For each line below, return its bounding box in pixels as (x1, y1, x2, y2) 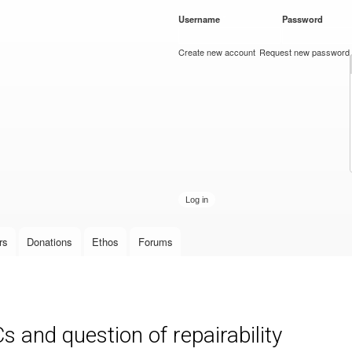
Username (178, 13, 222, 25)
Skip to (126, 2, 159, 16)
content (126, 36, 160, 51)
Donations (27, 234, 73, 250)
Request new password (259, 46, 350, 58)
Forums (137, 234, 173, 250)
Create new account (178, 46, 255, 58)
